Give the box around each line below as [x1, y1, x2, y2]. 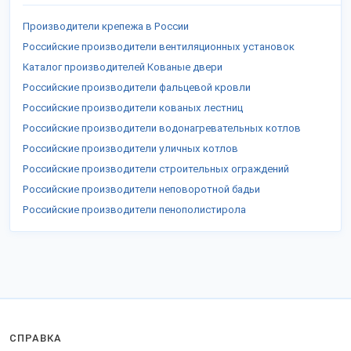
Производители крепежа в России [23, 20, 189, 32]
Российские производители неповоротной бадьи [23, 183, 260, 195]
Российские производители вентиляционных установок [23, 41, 295, 52]
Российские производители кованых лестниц [23, 102, 243, 114]
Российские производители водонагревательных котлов [23, 122, 301, 134]
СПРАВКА [9, 332, 62, 344]
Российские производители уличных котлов [23, 143, 238, 154]
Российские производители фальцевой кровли [23, 81, 251, 93]
